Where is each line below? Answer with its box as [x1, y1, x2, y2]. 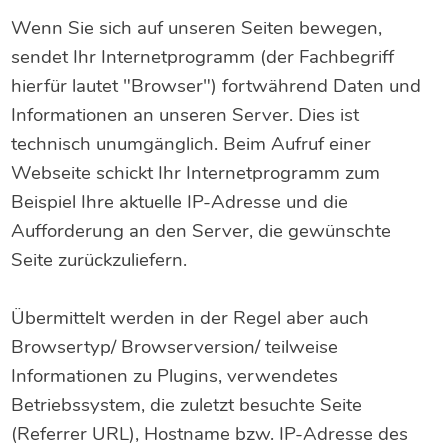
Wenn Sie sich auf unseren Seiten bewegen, [11, 14, 383, 41]
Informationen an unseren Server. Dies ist [11, 101, 360, 128]
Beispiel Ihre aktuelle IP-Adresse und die [11, 188, 349, 215]
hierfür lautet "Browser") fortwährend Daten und [11, 72, 422, 99]
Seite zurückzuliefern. [11, 246, 188, 273]
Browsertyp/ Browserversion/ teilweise [11, 333, 339, 360]
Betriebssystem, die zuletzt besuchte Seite [11, 391, 363, 418]
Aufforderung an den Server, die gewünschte [11, 217, 392, 244]
